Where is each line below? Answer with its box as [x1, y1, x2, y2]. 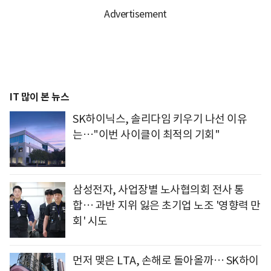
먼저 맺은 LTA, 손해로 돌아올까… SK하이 [73, 253, 259, 268]
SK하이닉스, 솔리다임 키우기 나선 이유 [73, 112, 247, 126]
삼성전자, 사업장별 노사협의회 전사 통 [73, 183, 244, 197]
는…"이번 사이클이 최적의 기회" [73, 128, 220, 142]
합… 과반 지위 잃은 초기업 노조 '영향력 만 [73, 198, 261, 213]
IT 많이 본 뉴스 [10, 91, 69, 104]
